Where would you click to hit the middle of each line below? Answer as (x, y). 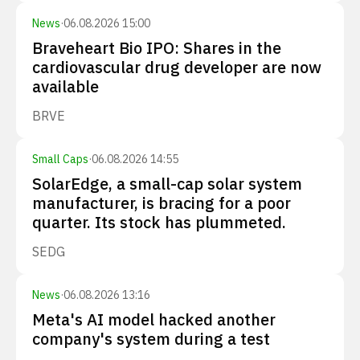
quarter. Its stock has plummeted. (159, 222)
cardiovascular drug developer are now (177, 67)
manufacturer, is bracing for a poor (162, 203)
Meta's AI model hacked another (154, 319)
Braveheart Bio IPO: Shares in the (157, 48)
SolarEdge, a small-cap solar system (167, 184)
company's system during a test (151, 339)
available (65, 86)
